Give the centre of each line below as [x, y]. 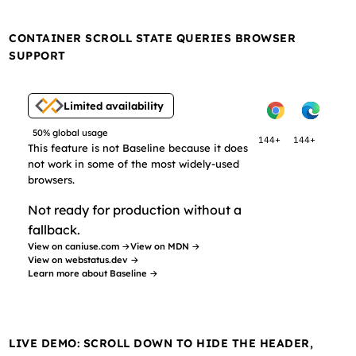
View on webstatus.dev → [84, 260]
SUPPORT [37, 56]
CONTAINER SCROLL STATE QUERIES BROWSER [153, 38]
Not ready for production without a [135, 210]
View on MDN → [166, 246]
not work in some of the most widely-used [134, 164]
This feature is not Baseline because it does [138, 148]
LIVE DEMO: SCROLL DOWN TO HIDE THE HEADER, [161, 343]
